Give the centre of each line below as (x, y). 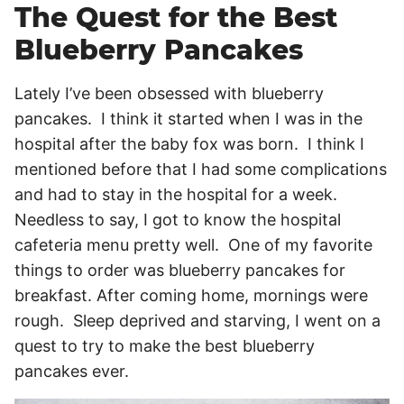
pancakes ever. (72, 371)
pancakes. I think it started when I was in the (188, 118)
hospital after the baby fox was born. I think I (189, 143)
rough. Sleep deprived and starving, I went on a (197, 320)
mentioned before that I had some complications (201, 169)
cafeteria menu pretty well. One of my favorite (193, 244)
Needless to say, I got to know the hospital (178, 219)
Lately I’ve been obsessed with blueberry (169, 93)
